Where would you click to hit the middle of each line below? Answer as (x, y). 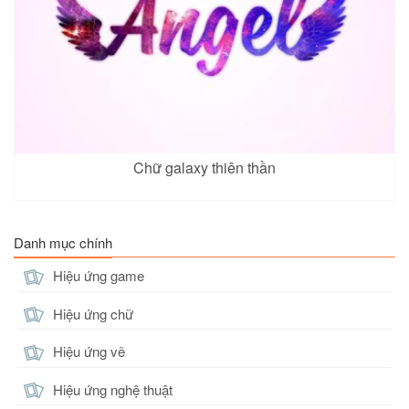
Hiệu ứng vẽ (87, 351)
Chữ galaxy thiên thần (204, 167)
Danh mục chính (63, 243)
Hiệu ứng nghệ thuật (111, 389)
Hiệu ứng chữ (91, 313)
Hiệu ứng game (97, 276)
